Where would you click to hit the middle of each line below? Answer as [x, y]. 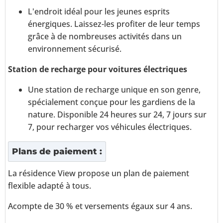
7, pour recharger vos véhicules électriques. [110, 127]
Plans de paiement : [57, 152]
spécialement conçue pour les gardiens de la [111, 102]
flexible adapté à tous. [50, 186]
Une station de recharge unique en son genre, [114, 90]
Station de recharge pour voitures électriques [98, 69]
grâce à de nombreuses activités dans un [105, 37]
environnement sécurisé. [75, 49]
